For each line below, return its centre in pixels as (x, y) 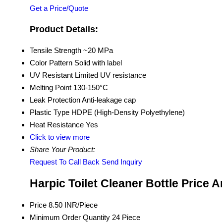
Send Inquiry (122, 162)
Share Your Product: (62, 150)
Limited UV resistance (111, 75)
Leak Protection (55, 100)
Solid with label (98, 63)
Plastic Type (50, 112)
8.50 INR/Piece (73, 205)
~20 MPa (98, 51)
